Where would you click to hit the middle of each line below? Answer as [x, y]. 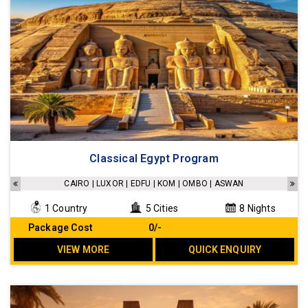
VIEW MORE [83, 250]
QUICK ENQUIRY [225, 250]
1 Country [65, 209]
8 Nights [256, 209]
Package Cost [60, 228]
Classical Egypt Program [154, 159]
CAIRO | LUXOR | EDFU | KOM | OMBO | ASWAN [154, 184]
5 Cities [161, 209]
